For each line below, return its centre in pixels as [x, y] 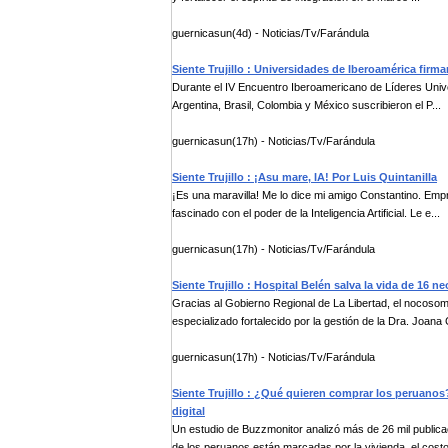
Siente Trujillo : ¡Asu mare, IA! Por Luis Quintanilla [304, 177]
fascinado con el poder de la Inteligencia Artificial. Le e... [306, 213]
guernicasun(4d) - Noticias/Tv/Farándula [270, 33]
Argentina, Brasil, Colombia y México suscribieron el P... [306, 105]
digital [188, 411]
